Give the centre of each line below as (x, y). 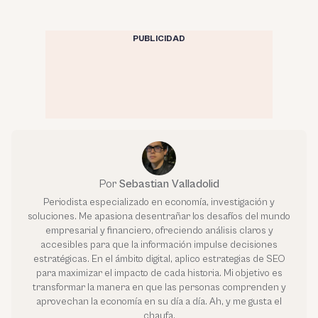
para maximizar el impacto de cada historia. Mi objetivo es (159, 273)
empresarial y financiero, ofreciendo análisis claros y (159, 230)
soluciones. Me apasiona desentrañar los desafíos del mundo (159, 216)
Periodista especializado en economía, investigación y (159, 202)
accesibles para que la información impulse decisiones (159, 245)
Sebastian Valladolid (169, 183)
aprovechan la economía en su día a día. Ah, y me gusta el (159, 301)
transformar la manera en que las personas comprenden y (159, 287)
